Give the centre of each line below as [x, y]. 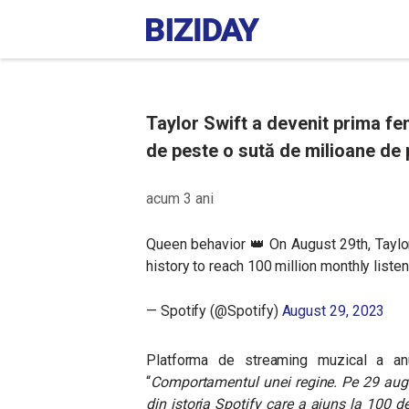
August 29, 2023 [333, 311]
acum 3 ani [180, 199]
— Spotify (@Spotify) [214, 311]
